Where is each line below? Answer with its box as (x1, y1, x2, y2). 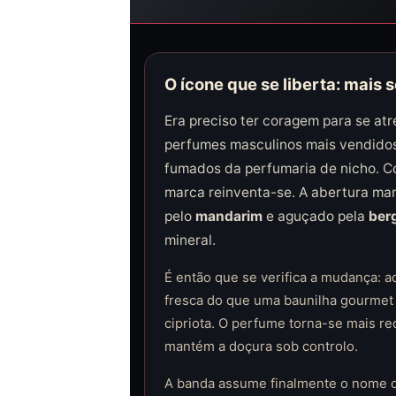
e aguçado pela (262, 208, 369, 225)
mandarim (194, 208, 263, 225)
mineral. (164, 232, 216, 248)
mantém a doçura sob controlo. (164, 339, 358, 354)
